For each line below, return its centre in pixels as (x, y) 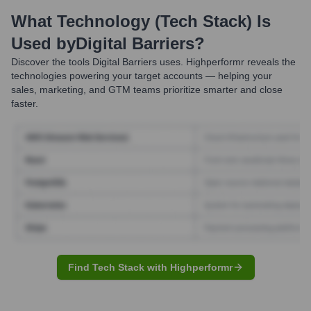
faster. (25, 103)
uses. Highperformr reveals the (226, 62)
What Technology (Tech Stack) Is (141, 21)
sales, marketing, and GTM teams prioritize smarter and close (147, 90)
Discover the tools (50, 62)
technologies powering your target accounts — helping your (142, 76)
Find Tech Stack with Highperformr (150, 267)
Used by (43, 43)
